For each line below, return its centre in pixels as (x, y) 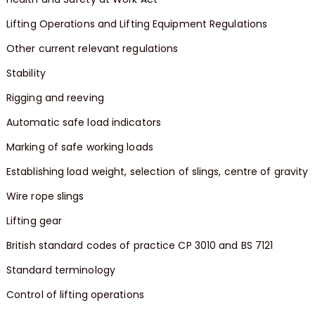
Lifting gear (34, 221)
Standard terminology (60, 270)
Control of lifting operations (75, 295)
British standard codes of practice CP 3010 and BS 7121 (140, 246)
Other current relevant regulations (92, 49)
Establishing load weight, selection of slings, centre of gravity (157, 172)
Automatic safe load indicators (83, 123)
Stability (26, 73)
